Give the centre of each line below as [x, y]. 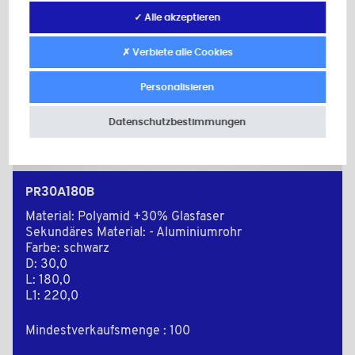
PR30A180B [60, 192]
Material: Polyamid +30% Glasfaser [125, 218]
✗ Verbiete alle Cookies [177, 52]
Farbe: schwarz [67, 249]
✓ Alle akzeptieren [177, 17]
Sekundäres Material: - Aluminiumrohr [134, 233]
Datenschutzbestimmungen [177, 122]
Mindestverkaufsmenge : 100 [108, 332]
